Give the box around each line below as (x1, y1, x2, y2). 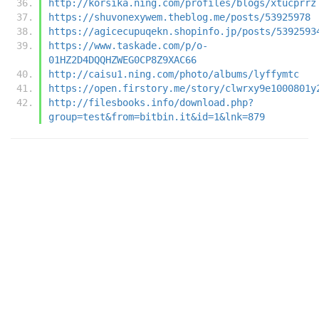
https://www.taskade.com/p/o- (48, 39, 208, 51)
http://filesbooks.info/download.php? (48, 96, 253, 108)
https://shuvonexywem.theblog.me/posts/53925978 (48, 11, 310, 23)
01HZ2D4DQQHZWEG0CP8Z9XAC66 (48, 53, 197, 66)
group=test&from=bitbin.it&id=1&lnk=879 (48, 110, 265, 122)
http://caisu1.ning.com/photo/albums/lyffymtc (48, 68, 299, 80)
